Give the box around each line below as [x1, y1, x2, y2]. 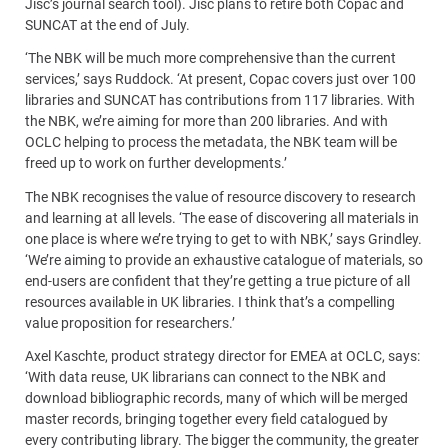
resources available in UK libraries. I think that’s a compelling [25, 293, 395, 310]
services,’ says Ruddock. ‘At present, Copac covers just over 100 [25, 71, 416, 88]
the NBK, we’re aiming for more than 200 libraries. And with [25, 113, 388, 130]
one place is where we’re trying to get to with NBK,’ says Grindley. [25, 230, 422, 247]
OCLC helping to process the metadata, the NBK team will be [25, 134, 397, 151]
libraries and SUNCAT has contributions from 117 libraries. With [25, 92, 415, 109]
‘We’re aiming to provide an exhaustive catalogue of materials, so [25, 251, 423, 268]
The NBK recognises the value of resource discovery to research [25, 188, 416, 205]
